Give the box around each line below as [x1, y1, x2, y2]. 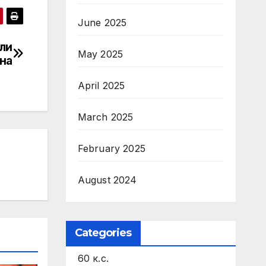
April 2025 [77, 80, 125, 91]
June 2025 [77, 17, 127, 28]
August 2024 [77, 174, 137, 186]
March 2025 [77, 111, 134, 123]
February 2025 [77, 142, 146, 154]
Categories [74, 226, 132, 239]
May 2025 [77, 48, 123, 60]
